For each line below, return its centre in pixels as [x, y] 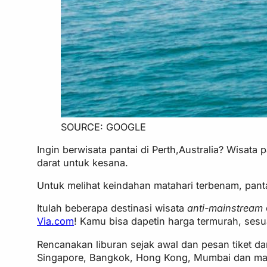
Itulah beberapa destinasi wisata [112, 208]
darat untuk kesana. [83, 162]
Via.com [56, 221]
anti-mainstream [225, 208]
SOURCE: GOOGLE [104, 127]
